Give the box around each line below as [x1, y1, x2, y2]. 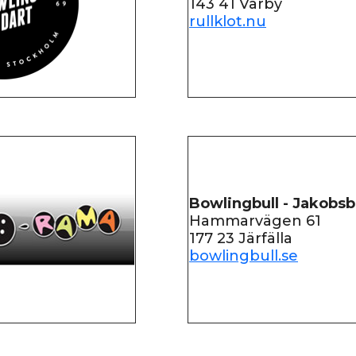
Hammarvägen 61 [189, 212, 321, 230]
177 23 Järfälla [189, 230, 292, 247]
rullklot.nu [189, 13, 266, 30]
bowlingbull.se [189, 247, 298, 265]
